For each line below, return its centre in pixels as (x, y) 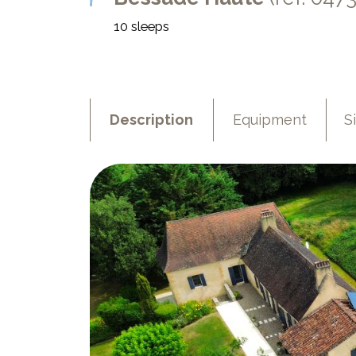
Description (151, 120)
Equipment (269, 120)
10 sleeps (141, 26)
